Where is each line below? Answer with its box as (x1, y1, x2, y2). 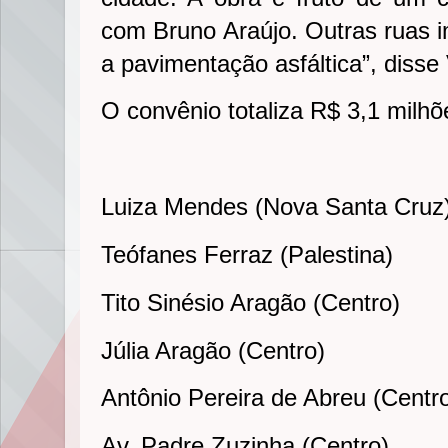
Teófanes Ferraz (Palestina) (101, 240, 393, 268)
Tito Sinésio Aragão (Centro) (101, 288, 400, 316)
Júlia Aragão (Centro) (101, 336, 325, 364)
